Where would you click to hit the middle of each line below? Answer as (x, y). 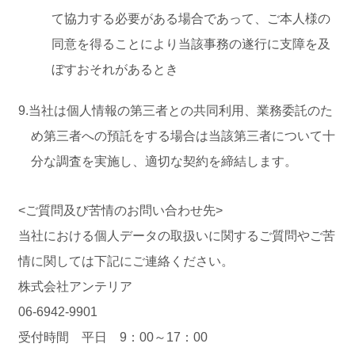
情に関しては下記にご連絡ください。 (126, 261)
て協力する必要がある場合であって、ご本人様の (191, 19)
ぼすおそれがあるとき (115, 69)
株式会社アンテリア (75, 286)
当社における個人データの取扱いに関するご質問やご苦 (177, 236)
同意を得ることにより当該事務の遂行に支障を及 (191, 44)
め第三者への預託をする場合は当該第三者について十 (183, 136)
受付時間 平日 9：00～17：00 (113, 337)
